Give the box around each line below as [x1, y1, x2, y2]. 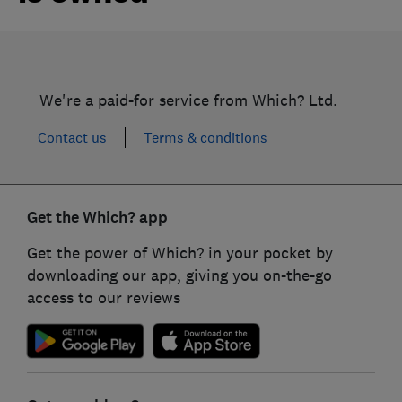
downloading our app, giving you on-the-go [26, 266, 332, 285]
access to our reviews [26, 288, 180, 308]
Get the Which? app [26, 207, 168, 228]
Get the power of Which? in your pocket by [26, 243, 333, 263]
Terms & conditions [144, 128, 267, 146]
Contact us [38, 128, 107, 146]
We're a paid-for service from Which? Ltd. [39, 91, 337, 110]
